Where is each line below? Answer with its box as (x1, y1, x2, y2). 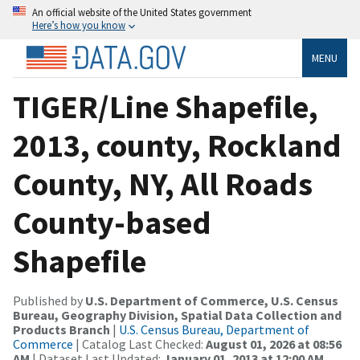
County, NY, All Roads (13, 163, 313, 204)
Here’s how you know (32, 18, 125, 31)
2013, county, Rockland (13, 125, 342, 166)
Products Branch (13, 321, 110, 337)
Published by (13, 292, 85, 309)
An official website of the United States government (32, 6, 252, 18)
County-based (13, 202, 211, 243)
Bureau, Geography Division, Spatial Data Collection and (13, 306, 342, 323)
